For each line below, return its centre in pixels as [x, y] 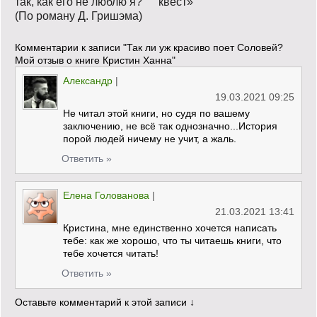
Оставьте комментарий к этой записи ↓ [105, 302]
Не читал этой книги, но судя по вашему [156, 113]
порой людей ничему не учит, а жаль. [150, 138]
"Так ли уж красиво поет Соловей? [203, 47]
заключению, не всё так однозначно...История [170, 126]
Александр [88, 80]
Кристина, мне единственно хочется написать [170, 227]
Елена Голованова [106, 195]
